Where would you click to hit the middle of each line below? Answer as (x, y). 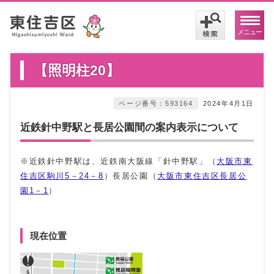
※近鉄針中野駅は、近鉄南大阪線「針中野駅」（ (119, 161)
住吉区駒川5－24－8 (62, 176)
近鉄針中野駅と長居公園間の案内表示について (129, 128)
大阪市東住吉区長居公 (202, 176)
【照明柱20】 (77, 71)
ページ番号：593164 (156, 104)
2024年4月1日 (228, 104)
